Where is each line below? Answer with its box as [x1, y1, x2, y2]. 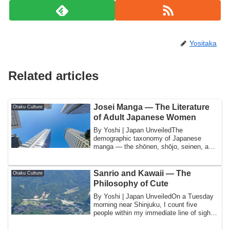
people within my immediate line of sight [93, 208, 213, 217]
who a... [93, 217, 118, 225]
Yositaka [189, 39, 217, 48]
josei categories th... [93, 150, 155, 159]
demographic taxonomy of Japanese [93, 134, 202, 142]
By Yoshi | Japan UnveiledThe [93, 126, 183, 134]
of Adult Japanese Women [93, 113, 197, 122]
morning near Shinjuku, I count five [93, 200, 198, 208]
